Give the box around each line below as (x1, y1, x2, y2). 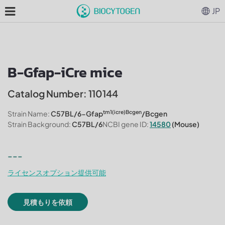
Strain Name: (8, 109, 50, 118)
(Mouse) (171, 120, 199, 129)
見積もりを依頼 (23, 197, 72, 206)
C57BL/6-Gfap (50, 109, 103, 118)
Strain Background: (8, 120, 71, 129)
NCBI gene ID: (102, 120, 149, 129)
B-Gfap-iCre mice (8, 61, 123, 83)
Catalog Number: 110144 (8, 87, 118, 99)
